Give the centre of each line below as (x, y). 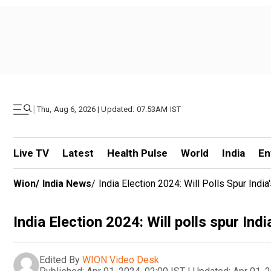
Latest (78, 153)
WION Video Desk (121, 260)
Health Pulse (137, 153)
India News (67, 184)
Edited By (60, 260)
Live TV (31, 153)
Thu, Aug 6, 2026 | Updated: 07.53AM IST (109, 109)
